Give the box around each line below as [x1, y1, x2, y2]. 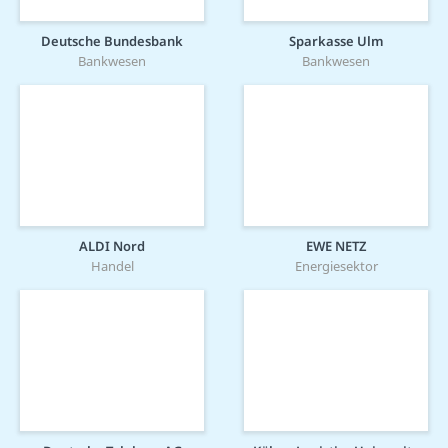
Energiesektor [294, 256, 378, 275]
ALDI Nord [79, 236, 145, 255]
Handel [90, 256, 134, 275]
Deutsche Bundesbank [41, 31, 183, 50]
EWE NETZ [306, 236, 366, 255]
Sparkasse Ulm [288, 31, 384, 50]
